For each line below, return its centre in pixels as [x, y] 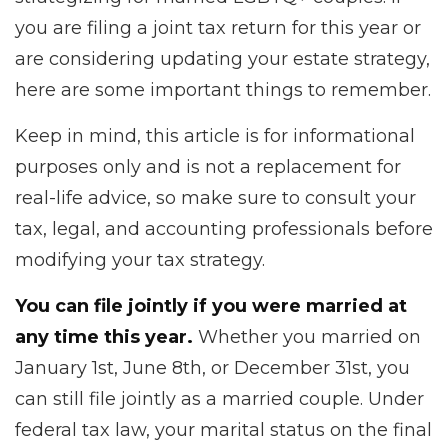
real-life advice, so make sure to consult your [215, 198]
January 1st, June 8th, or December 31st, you [212, 368]
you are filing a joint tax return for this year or [218, 28]
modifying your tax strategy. [140, 260]
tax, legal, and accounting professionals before [224, 229]
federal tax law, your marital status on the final [223, 430]
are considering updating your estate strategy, [222, 59]
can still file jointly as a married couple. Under [219, 399]
